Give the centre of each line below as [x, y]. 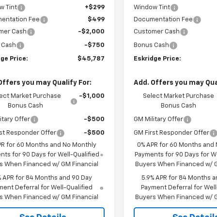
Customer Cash [157, 31]
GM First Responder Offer [172, 133]
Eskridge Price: [158, 59]
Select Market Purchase [179, 96]
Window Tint [152, 7]
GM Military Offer [159, 119]
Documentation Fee [163, 19]
